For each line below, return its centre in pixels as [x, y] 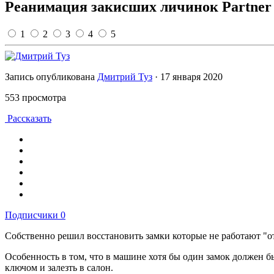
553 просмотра [35, 98]
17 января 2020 [191, 77]
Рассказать [28, 119]
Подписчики [31, 215]
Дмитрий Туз [125, 77]
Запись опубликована [51, 77]
